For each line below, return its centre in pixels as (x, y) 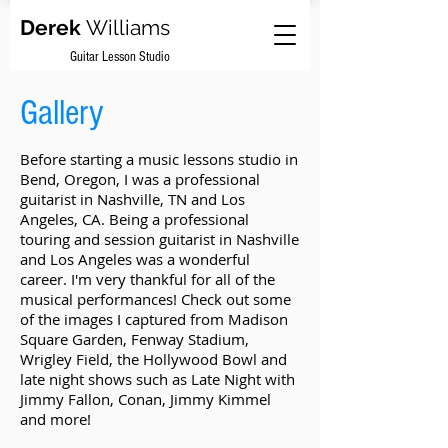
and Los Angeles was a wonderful (135, 259)
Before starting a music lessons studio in (159, 159)
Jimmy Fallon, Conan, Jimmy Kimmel (145, 399)
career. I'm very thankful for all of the (147, 279)
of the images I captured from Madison (154, 319)
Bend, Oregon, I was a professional (140, 179)
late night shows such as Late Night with (157, 379)
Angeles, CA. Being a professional (134, 219)
